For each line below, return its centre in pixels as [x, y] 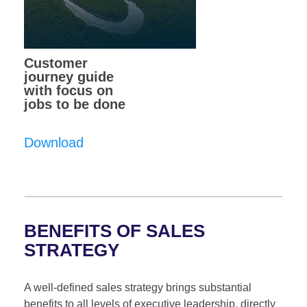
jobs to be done [75, 104]
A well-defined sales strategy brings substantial [138, 287]
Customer [56, 63]
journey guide [69, 76]
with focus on [69, 90]
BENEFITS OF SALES [114, 231]
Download [54, 142]
